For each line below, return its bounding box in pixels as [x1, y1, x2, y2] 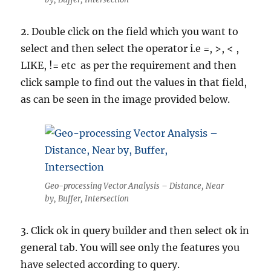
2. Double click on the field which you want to [21, 25, 239, 38]
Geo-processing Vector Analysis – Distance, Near [45, 181, 224, 192]
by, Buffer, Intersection [45, 194, 129, 204]
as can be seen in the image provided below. [21, 93, 230, 106]
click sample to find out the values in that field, [21, 76, 247, 89]
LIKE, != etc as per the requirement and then [21, 59, 237, 72]
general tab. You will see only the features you [21, 241, 240, 254]
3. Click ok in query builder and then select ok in [21, 224, 250, 237]
